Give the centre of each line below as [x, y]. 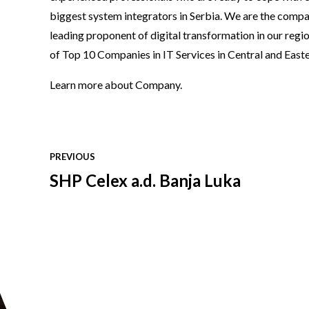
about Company [142, 85]
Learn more [77, 85]
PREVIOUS [72, 157]
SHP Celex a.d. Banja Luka [145, 180]
